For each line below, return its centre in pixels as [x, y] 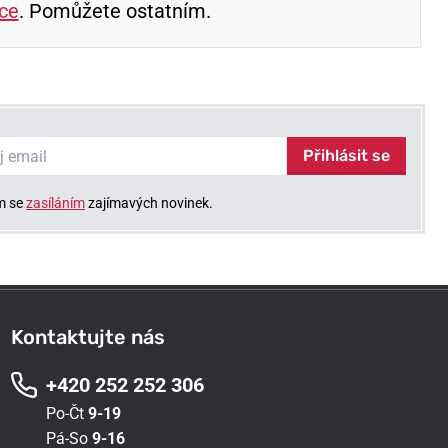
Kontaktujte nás [87, 337]
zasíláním [55, 203]
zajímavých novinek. [148, 203]
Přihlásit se [346, 155]
